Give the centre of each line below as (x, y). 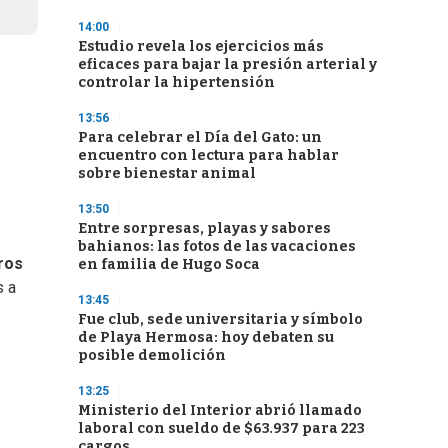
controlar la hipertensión (176, 82)
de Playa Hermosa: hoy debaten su (206, 337)
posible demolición (152, 355)
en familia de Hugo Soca (169, 264)
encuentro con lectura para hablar (208, 155)
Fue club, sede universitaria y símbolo (220, 319)
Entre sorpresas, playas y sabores (204, 228)
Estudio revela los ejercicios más (201, 46)
